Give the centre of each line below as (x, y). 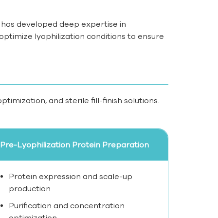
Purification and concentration (67, 206)
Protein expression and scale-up (71, 176)
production (30, 189)
